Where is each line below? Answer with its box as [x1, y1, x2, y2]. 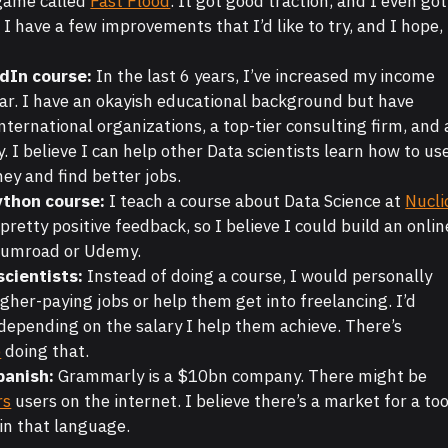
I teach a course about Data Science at [105, 190, 406, 213]
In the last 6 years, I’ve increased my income [92, 65, 436, 88]
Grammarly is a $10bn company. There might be [54, 365, 428, 388]
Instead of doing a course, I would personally [83, 265, 433, 288]
